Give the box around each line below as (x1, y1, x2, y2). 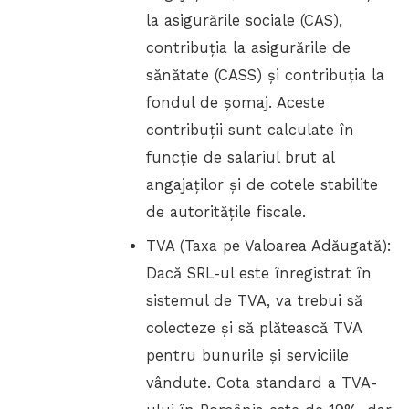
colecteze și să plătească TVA (146, 319, 362, 337)
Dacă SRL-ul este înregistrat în (146, 264, 372, 282)
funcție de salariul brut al (146, 149, 335, 167)
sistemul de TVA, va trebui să (146, 291, 363, 309)
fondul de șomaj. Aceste (146, 94, 326, 112)
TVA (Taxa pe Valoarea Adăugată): (146, 236, 393, 255)
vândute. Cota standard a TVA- (146, 373, 378, 392)
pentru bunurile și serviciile (146, 346, 350, 364)
